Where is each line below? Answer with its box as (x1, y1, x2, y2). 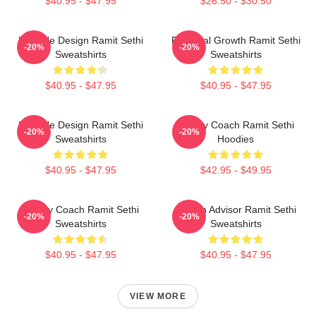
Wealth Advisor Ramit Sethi (175, 204, 296, 215)
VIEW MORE (130, 291, 186, 301)
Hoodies (217, 133, 254, 145)
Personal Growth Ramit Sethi (171, 35, 300, 46)
